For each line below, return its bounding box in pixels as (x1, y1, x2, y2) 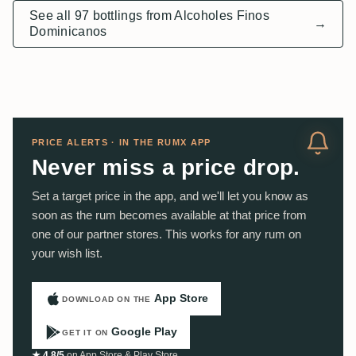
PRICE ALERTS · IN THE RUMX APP (32, 137, 211, 147)
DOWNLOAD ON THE (62, 295, 151, 304)
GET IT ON (62, 328, 109, 338)
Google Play (111, 325, 178, 339)
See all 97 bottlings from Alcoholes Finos (29, 8, 270, 22)
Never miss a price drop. (32, 154, 300, 180)
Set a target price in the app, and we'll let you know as (32, 188, 308, 203)
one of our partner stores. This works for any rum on (32, 226, 301, 241)
